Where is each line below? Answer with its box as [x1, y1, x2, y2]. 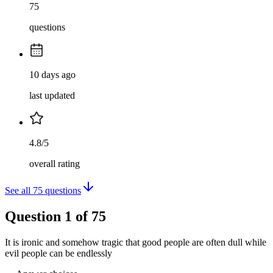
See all [5, 185, 33, 196]
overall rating [29, 158, 80, 169]
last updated [29, 90, 75, 101]
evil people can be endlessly [5, 247, 112, 258]
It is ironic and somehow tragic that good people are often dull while [5, 236, 266, 247]
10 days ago [29, 69, 76, 80]
